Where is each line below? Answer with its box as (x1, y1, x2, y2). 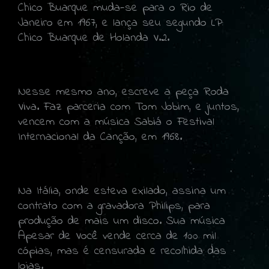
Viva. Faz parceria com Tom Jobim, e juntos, (18, 98, 239, 116)
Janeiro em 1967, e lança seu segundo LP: (18, 14, 223, 32)
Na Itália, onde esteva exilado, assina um (18, 182, 226, 200)
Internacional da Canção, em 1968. (18, 128, 182, 146)
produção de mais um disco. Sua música (18, 212, 225, 230)
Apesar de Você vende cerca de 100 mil (18, 227, 216, 245)
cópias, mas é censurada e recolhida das (18, 242, 226, 260)
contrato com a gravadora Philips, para (18, 197, 210, 215)
